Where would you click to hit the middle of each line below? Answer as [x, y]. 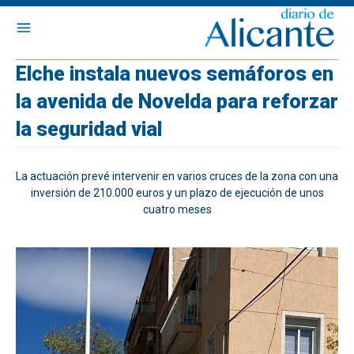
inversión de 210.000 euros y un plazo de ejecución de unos [177, 193]
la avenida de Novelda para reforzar [177, 102]
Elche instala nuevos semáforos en [175, 74]
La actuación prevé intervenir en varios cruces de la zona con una [177, 176]
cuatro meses [177, 209]
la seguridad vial [89, 129]
